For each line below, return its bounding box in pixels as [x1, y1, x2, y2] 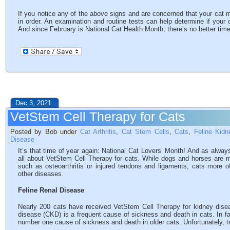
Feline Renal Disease [18, 186, 84, 194]
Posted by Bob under [10, 127, 80, 136]
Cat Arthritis [80, 127, 117, 136]
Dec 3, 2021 [15, 99, 51, 107]
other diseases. [18, 169, 64, 178]
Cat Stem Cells [121, 127, 169, 136]
